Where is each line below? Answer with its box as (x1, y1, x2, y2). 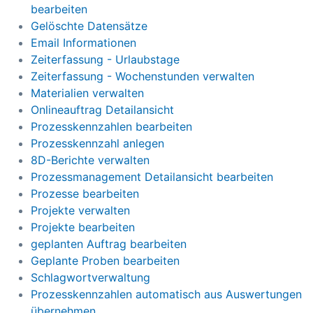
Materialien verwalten (31, 86, 144, 101)
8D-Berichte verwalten (31, 153, 150, 168)
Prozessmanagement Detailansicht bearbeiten (31, 170, 273, 184)
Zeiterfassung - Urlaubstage (31, 52, 180, 67)
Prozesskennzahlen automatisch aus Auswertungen (31, 287, 302, 302)
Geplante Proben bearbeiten (31, 254, 180, 268)
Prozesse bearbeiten (31, 187, 139, 201)
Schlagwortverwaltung (31, 270, 150, 285)
